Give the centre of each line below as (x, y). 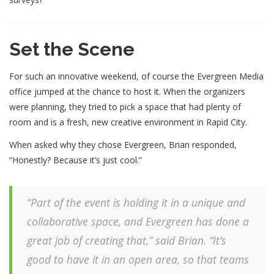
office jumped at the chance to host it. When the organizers (127, 91)
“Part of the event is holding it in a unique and (136, 202)
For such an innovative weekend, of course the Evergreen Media (136, 76)
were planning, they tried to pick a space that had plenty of (125, 106)
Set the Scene (72, 49)
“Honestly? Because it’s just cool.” (76, 160)
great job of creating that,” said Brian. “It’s (127, 240)
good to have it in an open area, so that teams (138, 259)
